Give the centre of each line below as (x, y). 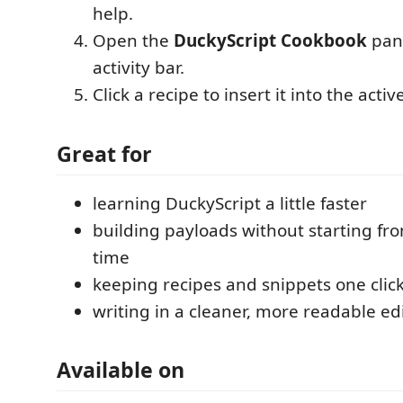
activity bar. (139, 67)
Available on (121, 370)
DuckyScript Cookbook (270, 40)
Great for (104, 153)
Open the (133, 40)
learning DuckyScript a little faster (230, 203)
